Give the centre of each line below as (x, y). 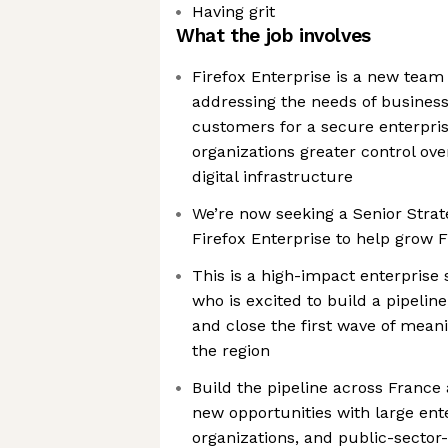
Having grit (233, 11)
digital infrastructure (272, 176)
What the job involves (273, 35)
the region (231, 350)
